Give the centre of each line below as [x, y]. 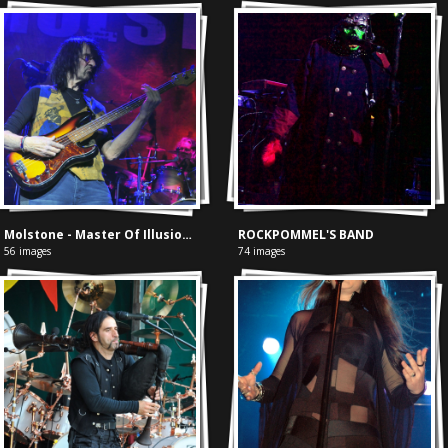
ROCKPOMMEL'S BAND [306, 235]
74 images [262, 251]
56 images [27, 251]
